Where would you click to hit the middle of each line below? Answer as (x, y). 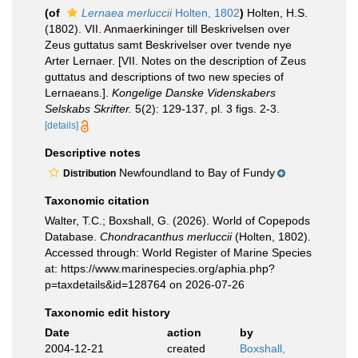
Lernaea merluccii (127, 13)
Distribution (89, 173)
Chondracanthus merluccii (166, 237)
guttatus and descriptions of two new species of (164, 77)
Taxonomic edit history (107, 312)
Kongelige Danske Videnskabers (194, 93)
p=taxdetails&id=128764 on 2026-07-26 (145, 284)
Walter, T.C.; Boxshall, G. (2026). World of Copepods (177, 221)
